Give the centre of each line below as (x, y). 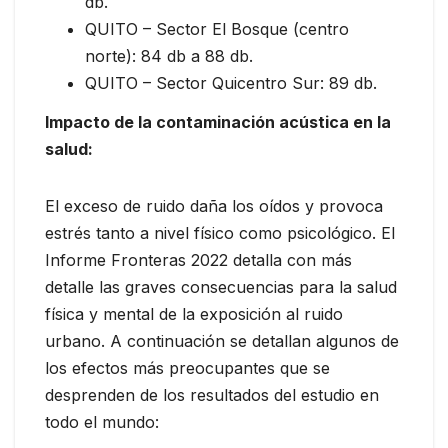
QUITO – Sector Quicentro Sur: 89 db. (231, 82)
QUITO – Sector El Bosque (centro (217, 28)
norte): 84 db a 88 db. (169, 55)
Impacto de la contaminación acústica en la (218, 122)
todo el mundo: (102, 422)
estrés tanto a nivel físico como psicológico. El (220, 233)
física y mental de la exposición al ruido (194, 314)
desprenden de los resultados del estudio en (212, 395)
